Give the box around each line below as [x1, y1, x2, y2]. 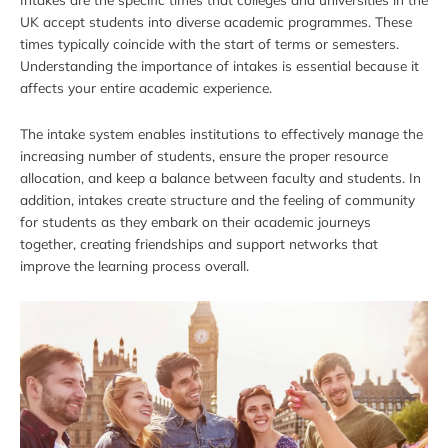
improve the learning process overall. [20, 256, 249, 274]
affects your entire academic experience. [20, 78, 272, 96]
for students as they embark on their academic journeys [20, 212, 371, 230]
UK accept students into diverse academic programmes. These [20, 12, 412, 30]
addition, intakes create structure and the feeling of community [20, 190, 415, 208]
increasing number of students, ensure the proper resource [20, 146, 388, 164]
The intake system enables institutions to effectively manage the [20, 124, 423, 142]
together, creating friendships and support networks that [20, 234, 378, 252]
